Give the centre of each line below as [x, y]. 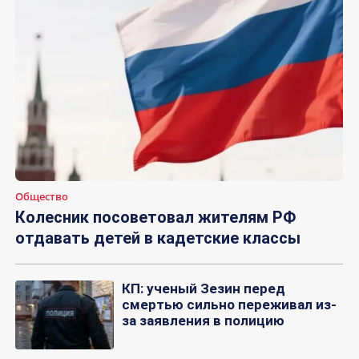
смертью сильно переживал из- [229, 305]
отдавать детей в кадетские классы [158, 238]
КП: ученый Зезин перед [203, 289]
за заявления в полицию [203, 321]
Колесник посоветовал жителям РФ [155, 218]
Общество [42, 197]
